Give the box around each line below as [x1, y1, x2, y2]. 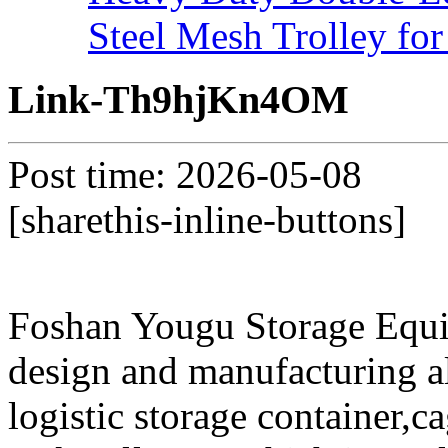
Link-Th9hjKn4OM [8, 77, 349, 123]
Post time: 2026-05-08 [8, 153, 362, 197]
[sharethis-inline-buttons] [8, 198, 406, 242]
